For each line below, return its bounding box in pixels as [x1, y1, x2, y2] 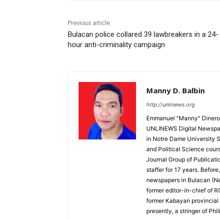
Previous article [68, 20, 110, 27]
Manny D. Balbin [146, 85, 205, 96]
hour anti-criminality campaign [68, 40, 165, 50]
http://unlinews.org [146, 101, 195, 109]
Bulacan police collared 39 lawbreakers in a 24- [68, 30, 219, 39]
